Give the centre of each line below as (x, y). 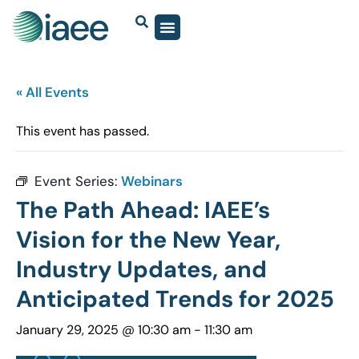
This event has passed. (83, 131)
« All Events (52, 93)
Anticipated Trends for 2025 (175, 299)
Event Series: (78, 182)
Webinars (152, 182)
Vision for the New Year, (148, 240)
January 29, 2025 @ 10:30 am (103, 330)
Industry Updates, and (141, 270)
